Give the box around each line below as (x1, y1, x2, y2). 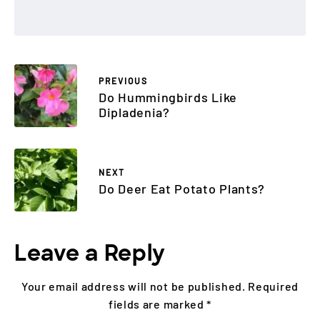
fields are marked (108, 297, 207, 311)
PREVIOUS (99, 75, 148, 86)
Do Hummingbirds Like (99, 89, 237, 105)
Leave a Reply (14, 239, 166, 268)
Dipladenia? (99, 104, 170, 120)
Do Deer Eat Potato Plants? (99, 181, 266, 197)
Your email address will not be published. (21, 279, 246, 294)
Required (248, 279, 299, 294)
